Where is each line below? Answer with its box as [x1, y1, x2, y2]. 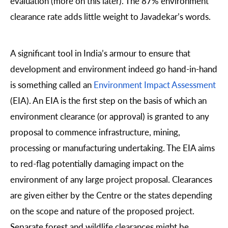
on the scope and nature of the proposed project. [10, 204, 194, 217]
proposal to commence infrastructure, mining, [10, 125, 180, 138]
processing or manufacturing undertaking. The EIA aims [10, 141, 215, 154]
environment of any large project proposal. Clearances [10, 173, 212, 185]
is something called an [10, 78, 94, 91]
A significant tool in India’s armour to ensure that [10, 46, 190, 59]
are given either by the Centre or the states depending [10, 188, 212, 201]
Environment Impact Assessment [94, 78, 216, 91]
